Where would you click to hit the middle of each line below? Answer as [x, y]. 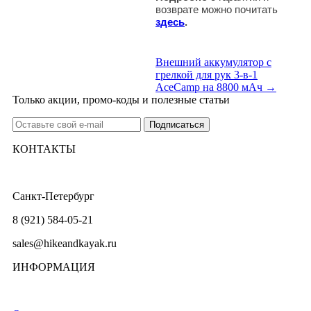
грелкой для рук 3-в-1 [207, 74]
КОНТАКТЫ [44, 149]
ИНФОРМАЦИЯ [54, 267]
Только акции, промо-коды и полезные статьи [121, 99]
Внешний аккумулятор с [213, 62]
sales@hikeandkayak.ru [65, 243]
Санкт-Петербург [53, 196]
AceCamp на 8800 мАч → [216, 87]
